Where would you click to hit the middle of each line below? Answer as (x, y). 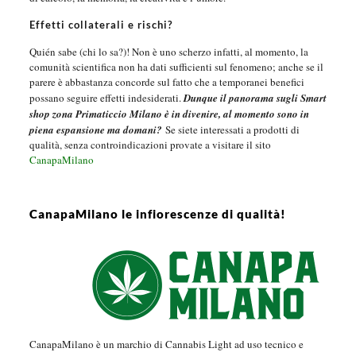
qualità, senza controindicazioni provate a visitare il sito (150, 144)
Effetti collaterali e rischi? (101, 24)
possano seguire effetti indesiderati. (106, 97)
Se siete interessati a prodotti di (232, 129)
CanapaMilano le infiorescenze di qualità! (157, 213)
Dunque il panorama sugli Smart (255, 97)
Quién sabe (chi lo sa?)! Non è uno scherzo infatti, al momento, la (168, 51)
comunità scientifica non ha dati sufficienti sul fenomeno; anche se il (176, 66)
